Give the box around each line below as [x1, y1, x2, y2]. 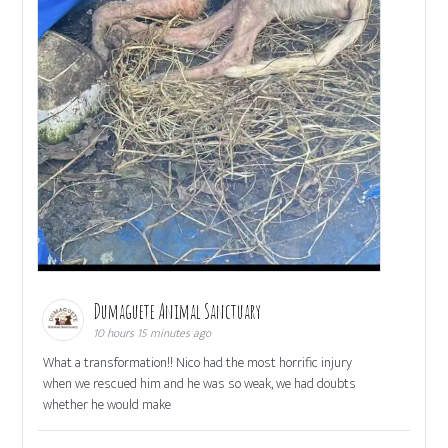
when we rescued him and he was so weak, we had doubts [43, 371, 357, 395]
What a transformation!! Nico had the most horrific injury [43, 350, 353, 374]
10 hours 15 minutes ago [93, 322, 212, 343]
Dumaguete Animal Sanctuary [93, 298, 265, 324]
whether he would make [43, 392, 172, 416]
